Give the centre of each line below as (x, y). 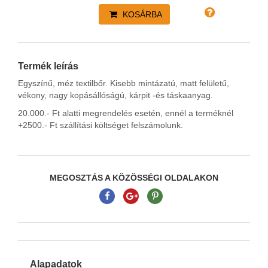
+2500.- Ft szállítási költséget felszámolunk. (102, 125)
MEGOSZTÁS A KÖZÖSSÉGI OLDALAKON (134, 178)
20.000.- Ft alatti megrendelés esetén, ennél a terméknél (126, 113)
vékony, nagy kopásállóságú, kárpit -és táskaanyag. (115, 95)
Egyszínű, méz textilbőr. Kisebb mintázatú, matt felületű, (124, 83)
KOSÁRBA (141, 15)
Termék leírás (48, 66)
